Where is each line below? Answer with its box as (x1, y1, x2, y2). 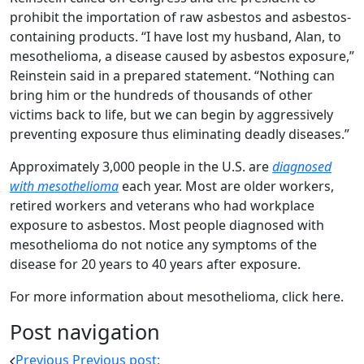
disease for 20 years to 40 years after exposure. (10, 255, 301, 273)
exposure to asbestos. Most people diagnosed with (10, 216, 324, 234)
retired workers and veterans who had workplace (10, 197, 314, 214)
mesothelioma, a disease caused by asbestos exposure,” (10, 47, 354, 65)
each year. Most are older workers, (119, 177, 334, 195)
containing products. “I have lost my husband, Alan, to (10, 28, 341, 45)
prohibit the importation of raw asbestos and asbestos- (10, 8, 351, 26)
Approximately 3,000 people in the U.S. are (10, 158, 272, 175)
